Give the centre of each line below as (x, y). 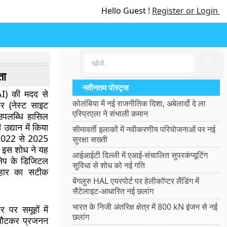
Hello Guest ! (127, 11)
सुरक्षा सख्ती (90, 139)
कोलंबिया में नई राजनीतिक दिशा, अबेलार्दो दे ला (139, 103)
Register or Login (186, 11)
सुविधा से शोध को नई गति (109, 165)
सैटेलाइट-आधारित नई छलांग (113, 191)
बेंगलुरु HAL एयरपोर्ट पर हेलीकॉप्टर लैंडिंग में (136, 181)
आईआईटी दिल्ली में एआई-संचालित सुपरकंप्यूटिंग (140, 155)
